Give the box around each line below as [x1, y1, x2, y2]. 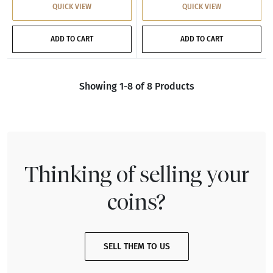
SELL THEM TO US [103, 241, 170, 252]
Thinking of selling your [24, 160, 249, 187]
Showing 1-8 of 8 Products [79, 80, 194, 93]
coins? [107, 188, 166, 214]
